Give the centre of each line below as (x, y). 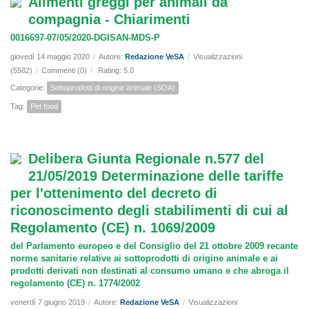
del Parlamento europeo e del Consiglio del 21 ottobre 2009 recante (154, 246)
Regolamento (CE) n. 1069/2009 (113, 228)
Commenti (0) (64, 71)
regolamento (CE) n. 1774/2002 (75, 283)
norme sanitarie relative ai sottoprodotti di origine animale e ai (144, 259)
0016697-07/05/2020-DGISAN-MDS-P (85, 38)
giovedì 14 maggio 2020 (50, 57)
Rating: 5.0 (116, 71)
